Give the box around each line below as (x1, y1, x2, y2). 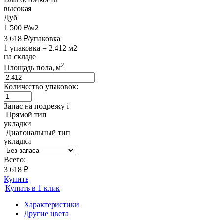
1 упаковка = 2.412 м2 (4, 43, 77, 52)
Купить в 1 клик (5, 184, 60, 192)
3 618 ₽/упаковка (4, 34, 60, 43)
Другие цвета (24, 209, 69, 218)
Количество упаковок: (4, 82, 78, 91)
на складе (4, 52, 36, 61)
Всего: (4, 155, 26, 164)
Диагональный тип (6, 128, 70, 137)
